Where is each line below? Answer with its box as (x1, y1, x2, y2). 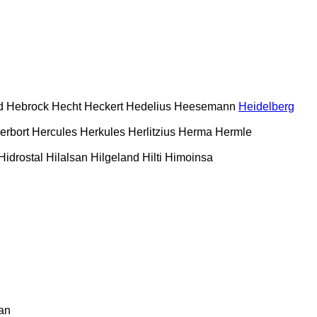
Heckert (84, 100, 123, 113)
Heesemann (174, 100, 236, 113)
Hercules (32, 125, 77, 138)
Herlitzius (128, 125, 175, 138)
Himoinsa (165, 151, 213, 163)
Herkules (80, 125, 125, 138)
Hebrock (6, 100, 49, 113)
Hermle (215, 125, 252, 138)
